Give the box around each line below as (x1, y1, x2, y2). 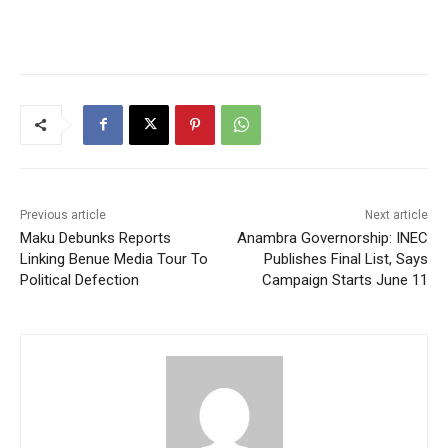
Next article (364, 207, 428, 222)
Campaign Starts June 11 (261, 270, 428, 289)
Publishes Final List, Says (263, 249, 428, 268)
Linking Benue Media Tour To (20, 249, 208, 268)
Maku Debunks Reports (20, 228, 171, 247)
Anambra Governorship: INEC (236, 228, 428, 247)
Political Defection (20, 270, 139, 289)
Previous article (20, 207, 106, 222)
